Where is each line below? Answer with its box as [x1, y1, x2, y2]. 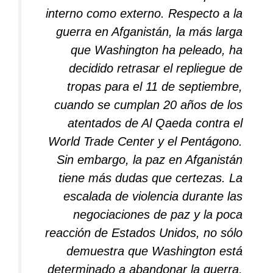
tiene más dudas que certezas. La [58, 171, 243, 185]
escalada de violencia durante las [63, 190, 243, 203]
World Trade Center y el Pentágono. [48, 135, 243, 148]
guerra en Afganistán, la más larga [56, 25, 243, 38]
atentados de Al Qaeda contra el [68, 116, 243, 130]
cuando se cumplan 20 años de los [54, 98, 243, 112]
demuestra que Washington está [66, 244, 243, 258]
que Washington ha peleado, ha [71, 43, 243, 57]
